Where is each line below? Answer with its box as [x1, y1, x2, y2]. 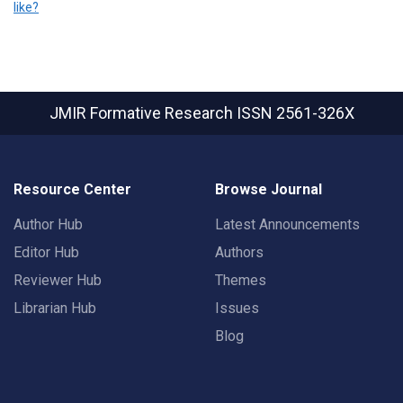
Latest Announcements [215, 216, 360, 233]
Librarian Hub [13, 300, 96, 317]
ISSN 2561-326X [236, 103, 354, 122]
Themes [215, 272, 266, 289]
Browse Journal [215, 181, 322, 198]
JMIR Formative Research [49, 103, 237, 122]
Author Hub [13, 216, 83, 233]
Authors [215, 244, 264, 261]
